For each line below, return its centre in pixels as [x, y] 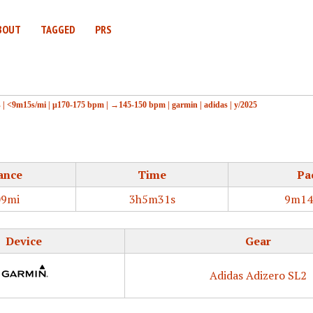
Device [23, 241]
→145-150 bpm [138, 104]
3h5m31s [152, 199]
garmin [185, 104]
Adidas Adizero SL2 [258, 275]
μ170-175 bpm [78, 104]
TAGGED [58, 29]
